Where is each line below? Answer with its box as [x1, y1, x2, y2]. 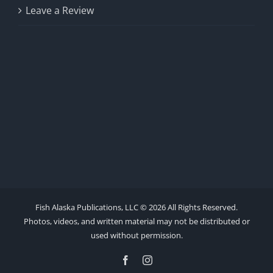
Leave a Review [26, 4, 94, 17]
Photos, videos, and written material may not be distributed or [23, 216, 250, 227]
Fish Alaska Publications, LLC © [35, 202, 149, 213]
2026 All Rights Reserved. [149, 202, 238, 213]
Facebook [130, 255, 168, 264]
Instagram [152, 255, 190, 264]
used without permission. [90, 230, 183, 241]
